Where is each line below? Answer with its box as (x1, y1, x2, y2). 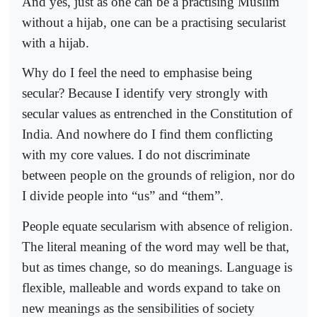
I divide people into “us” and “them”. (22, 188, 224, 204)
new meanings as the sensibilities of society (22, 300, 255, 316)
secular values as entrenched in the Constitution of (22, 106, 292, 122)
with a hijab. (22, 35, 89, 50)
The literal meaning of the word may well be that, (22, 238, 289, 254)
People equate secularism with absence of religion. (22, 218, 293, 234)
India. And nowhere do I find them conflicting (22, 127, 273, 142)
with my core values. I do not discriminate (22, 147, 250, 163)
